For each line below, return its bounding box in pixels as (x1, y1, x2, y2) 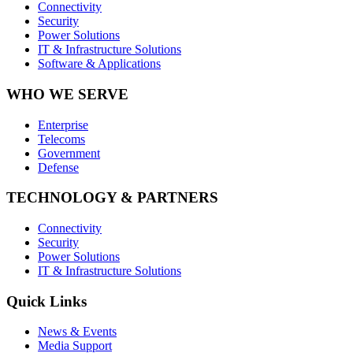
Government (38, 146, 100, 160)
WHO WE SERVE (6, 85, 128, 102)
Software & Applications (38, 57, 161, 71)
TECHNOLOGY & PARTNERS (6, 189, 218, 206)
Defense (38, 160, 79, 174)
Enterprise (38, 117, 88, 132)
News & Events (38, 325, 117, 339)
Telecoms (38, 132, 85, 146)
